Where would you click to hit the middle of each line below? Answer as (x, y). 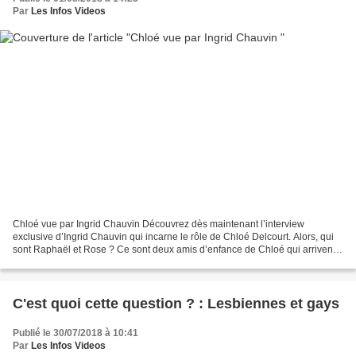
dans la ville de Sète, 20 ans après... (91, 262)
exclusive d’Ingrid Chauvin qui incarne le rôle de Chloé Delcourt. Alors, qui (173, 236)
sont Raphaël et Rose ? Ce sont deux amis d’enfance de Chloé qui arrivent (174, 249)
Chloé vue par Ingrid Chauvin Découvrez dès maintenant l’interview (159, 224)
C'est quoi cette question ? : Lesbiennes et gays (176, 303)
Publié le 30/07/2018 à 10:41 (75, 333)
